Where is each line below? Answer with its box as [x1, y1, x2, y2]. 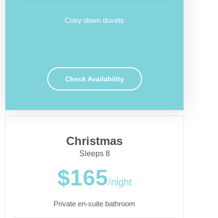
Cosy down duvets [65, 16, 124, 24]
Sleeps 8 [79, 149, 110, 158]
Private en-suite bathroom [54, 200, 135, 208]
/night [108, 177, 132, 187]
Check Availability [65, 75, 124, 83]
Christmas [66, 134, 123, 147]
